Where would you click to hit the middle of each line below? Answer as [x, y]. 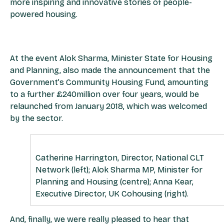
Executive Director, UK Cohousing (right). [112, 194]
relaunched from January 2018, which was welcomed [108, 106]
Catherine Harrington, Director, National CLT [120, 158]
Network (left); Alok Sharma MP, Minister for [119, 170]
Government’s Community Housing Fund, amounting [109, 82]
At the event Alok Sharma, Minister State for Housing [111, 58]
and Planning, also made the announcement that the [110, 70]
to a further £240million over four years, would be [104, 94]
